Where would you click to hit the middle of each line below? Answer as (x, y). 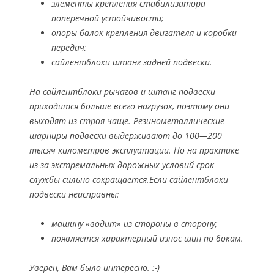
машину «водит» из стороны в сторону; (135, 224)
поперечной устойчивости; (108, 18)
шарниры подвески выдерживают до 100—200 (126, 136)
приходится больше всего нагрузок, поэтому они (129, 106)
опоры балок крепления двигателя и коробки (144, 33)
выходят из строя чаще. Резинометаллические (127, 121)
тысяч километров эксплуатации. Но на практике (134, 150)
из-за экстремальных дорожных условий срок (122, 165)
